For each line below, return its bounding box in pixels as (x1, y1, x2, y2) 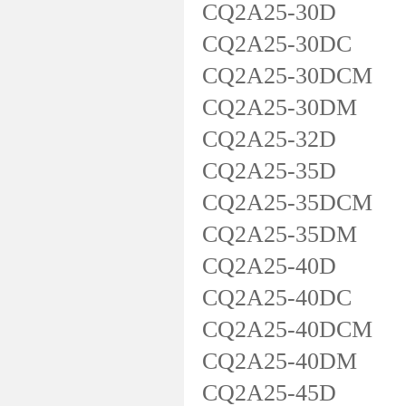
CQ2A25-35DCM (202, 189, 372, 216)
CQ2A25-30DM (202, 94, 357, 121)
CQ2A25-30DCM (202, 63, 372, 89)
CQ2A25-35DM (202, 221, 357, 247)
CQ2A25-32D (202, 126, 336, 152)
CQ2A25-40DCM (202, 316, 372, 343)
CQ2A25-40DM (202, 348, 357, 374)
